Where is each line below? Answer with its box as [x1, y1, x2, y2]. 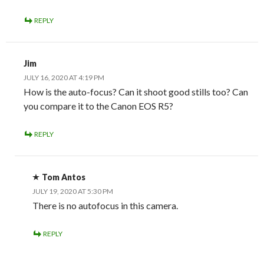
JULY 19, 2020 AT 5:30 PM [32, 187, 113, 196]
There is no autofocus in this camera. [32, 200, 178, 212]
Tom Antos [42, 172, 85, 183]
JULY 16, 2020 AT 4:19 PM [24, 73, 104, 82]
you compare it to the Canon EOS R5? [24, 100, 173, 112]
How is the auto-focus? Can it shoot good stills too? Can [24, 86, 248, 98]
